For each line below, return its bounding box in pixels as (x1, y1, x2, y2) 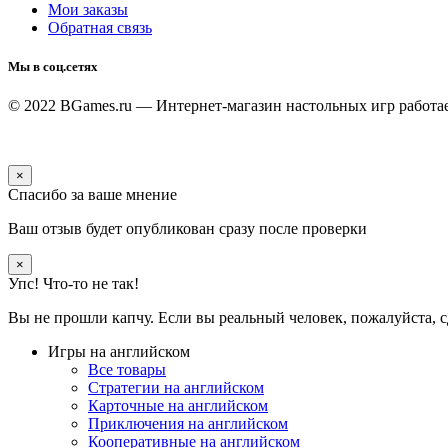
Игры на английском (48, 343, 190, 361)
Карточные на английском (88, 397, 268, 415)
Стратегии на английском (88, 379, 264, 397)
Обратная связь (48, 19, 152, 37)
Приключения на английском (88, 415, 288, 433)
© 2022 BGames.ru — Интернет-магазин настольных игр (8, 97, 399, 115)
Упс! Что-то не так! (8, 275, 139, 293)
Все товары (88, 361, 166, 379)
